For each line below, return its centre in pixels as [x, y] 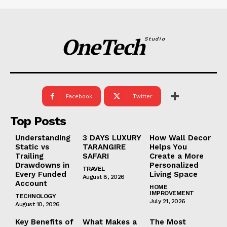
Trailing [29, 156]
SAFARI [96, 156]
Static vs [32, 147]
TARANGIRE [104, 147]
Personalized [174, 165]
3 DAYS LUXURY [112, 138]
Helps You [168, 147]
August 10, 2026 [37, 204]
